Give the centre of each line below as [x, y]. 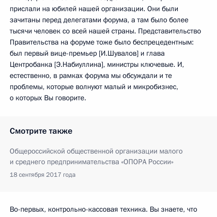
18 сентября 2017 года [43, 175]
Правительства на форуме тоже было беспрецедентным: [102, 42]
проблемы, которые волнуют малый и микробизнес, [94, 86]
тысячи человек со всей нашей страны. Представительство [105, 31]
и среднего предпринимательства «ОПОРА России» [92, 162]
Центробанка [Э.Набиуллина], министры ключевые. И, [97, 64]
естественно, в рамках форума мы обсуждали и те [91, 75]
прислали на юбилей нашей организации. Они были [94, 8]
